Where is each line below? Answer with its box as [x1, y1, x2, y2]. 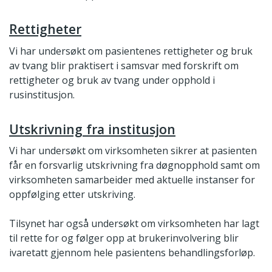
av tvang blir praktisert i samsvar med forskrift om [9, 58, 239, 72]
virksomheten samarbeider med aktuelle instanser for [9, 172, 255, 186]
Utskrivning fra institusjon [9, 120, 175, 138]
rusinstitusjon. [9, 87, 75, 101]
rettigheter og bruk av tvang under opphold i [9, 73, 215, 87]
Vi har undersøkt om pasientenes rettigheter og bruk [9, 44, 253, 58]
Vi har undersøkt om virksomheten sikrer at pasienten [9, 143, 257, 157]
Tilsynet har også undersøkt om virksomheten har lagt [9, 216, 259, 230]
